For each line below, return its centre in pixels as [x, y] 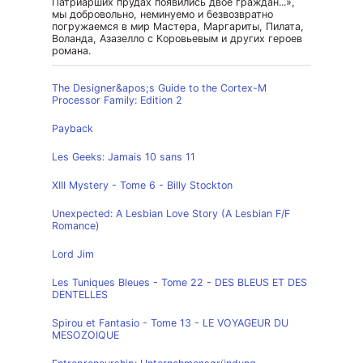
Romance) [76, 226]
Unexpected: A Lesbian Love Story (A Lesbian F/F [171, 214]
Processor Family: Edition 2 [117, 100]
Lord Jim [73, 254]
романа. [71, 51]
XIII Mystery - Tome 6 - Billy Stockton [142, 185]
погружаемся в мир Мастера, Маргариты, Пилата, [178, 26]
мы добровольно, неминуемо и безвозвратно [162, 14]
